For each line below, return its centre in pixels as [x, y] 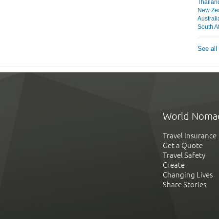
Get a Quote [183, 146]
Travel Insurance [190, 136]
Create [174, 165]
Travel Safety [184, 155]
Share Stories [185, 185]
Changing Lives [188, 175]
